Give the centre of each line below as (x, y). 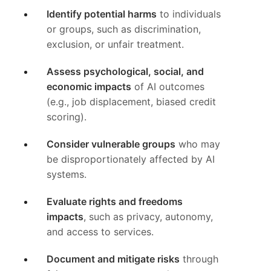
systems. (67, 175)
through (199, 259)
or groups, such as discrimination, (124, 29)
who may (198, 144)
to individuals (189, 14)
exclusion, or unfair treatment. (116, 44)
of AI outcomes (168, 87)
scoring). (67, 117)
